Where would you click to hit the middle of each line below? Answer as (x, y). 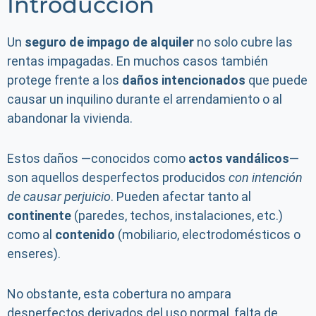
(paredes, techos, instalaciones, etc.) (177, 215)
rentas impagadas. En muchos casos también (138, 61)
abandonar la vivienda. (70, 118)
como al (31, 235)
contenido (85, 235)
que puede (276, 80)
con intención (266, 177)
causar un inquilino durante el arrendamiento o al (145, 99)
